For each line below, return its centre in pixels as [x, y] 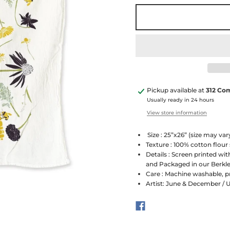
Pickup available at [176, 90]
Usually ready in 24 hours [180, 100]
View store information [177, 113]
